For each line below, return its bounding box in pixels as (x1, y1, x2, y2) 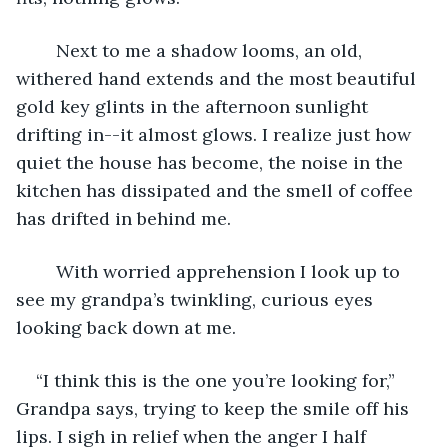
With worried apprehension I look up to (36, 259, 56, 283)
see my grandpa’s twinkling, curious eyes (16, 287, 378, 311)
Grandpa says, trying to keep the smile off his (16, 396, 414, 420)
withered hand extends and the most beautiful (16, 66, 421, 90)
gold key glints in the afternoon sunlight (16, 94, 373, 118)
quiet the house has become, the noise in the (16, 150, 408, 174)
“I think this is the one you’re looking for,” (36, 368, 400, 392)
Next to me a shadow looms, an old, (36, 38, 56, 62)
